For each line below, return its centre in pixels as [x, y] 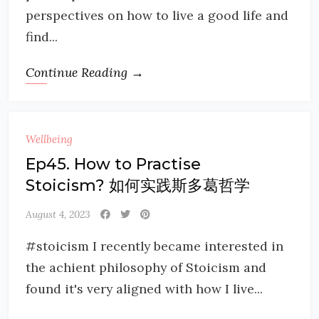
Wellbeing [49, 139]
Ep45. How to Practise [113, 164]
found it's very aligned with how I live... [144, 289]
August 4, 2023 [58, 214]
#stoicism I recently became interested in [155, 246]
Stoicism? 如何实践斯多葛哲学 [138, 185]
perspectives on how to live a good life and [157, 15]
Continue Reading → [85, 72]
